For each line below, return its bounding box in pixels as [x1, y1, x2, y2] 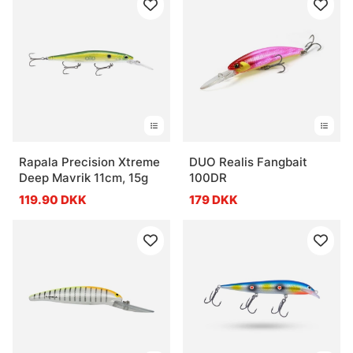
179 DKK [189, 191, 238, 207]
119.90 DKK [19, 191, 87, 207]
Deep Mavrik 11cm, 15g [19, 169, 148, 185]
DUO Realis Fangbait [189, 154, 307, 169]
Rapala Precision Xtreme [19, 154, 160, 169]
